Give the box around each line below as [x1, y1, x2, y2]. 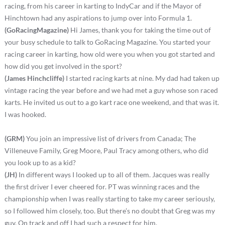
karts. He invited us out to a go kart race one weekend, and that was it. [4, 97, 219, 106]
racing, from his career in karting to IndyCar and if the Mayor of [4, 1, 201, 10]
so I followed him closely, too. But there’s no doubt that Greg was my [4, 206, 215, 215]
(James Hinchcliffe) [4, 73, 64, 82]
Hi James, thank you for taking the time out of [68, 25, 211, 34]
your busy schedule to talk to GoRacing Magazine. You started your [4, 37, 211, 46]
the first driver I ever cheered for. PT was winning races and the [4, 182, 199, 191]
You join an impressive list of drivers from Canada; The [24, 134, 196, 143]
